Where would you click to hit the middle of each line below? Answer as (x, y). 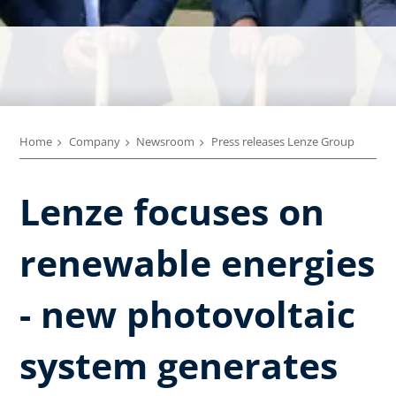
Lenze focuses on (172, 211)
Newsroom (165, 141)
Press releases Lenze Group (282, 141)
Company (94, 141)
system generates (179, 365)
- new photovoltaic (187, 313)
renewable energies (197, 262)
